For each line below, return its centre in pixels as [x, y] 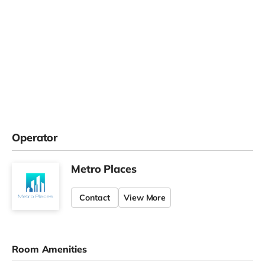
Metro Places [104, 169]
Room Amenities [49, 249]
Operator [35, 137]
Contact [95, 197]
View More [145, 197]
